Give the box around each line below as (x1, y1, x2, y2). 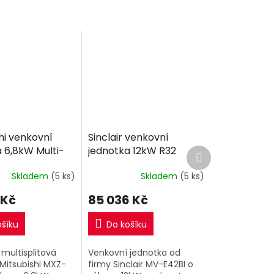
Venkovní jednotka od (88, 246, 181, 259)
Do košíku (106, 218, 147, 231)
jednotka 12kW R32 (88, 144, 177, 158)
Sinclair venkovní (88, 130, 169, 144)
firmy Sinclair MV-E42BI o (88, 258, 194, 270)
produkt (201, 156, 235, 168)
